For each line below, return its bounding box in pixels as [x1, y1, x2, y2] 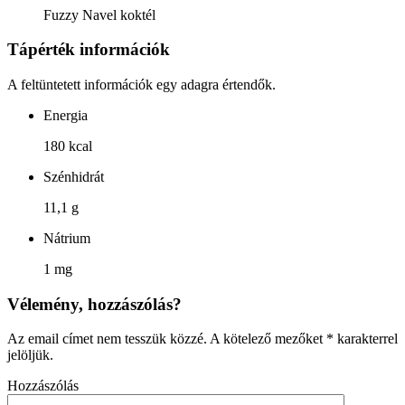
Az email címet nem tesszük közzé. [7, 331, 207, 347]
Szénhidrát [43, 169, 104, 184]
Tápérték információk [7, 40, 170, 60]
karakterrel [334, 331, 398, 347]
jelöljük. [7, 347, 53, 363]
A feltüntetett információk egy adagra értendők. [7, 77, 276, 92]
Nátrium [43, 231, 90, 246]
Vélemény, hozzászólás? [7, 294, 182, 314]
